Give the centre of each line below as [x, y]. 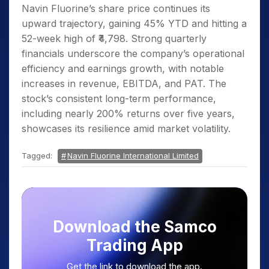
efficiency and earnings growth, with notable [123, 68]
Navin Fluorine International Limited [133, 156]
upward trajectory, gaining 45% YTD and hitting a [134, 23]
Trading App [134, 245]
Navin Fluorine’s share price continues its [116, 8]
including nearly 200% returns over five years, [128, 113]
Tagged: [38, 156]
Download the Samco [134, 227]
